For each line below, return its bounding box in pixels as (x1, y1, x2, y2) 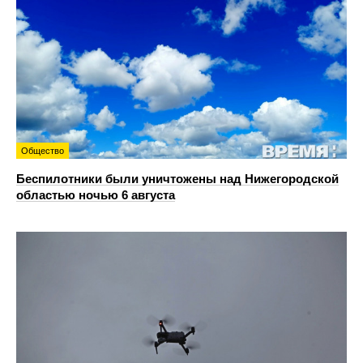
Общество (21, 146, 64, 156)
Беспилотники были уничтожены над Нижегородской (16, 172, 339, 186)
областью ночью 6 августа (16, 188, 175, 203)
